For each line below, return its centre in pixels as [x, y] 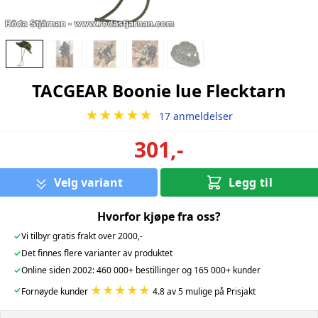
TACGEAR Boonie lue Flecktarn [159, 90]
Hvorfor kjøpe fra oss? [159, 216]
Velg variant [89, 182]
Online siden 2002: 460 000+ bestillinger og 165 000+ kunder [141, 270]
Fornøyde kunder [55, 291]
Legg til [251, 182]
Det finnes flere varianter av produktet [97, 253]
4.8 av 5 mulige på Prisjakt [203, 291]
